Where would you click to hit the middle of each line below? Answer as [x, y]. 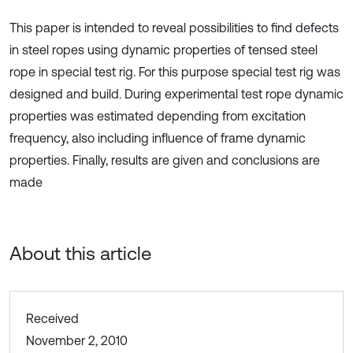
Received [52, 318]
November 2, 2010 [77, 340]
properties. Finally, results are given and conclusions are [165, 160]
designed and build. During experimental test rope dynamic [176, 94]
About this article [80, 253]
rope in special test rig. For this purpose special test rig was [175, 72]
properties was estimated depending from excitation [158, 116]
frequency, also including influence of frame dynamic [158, 138]
